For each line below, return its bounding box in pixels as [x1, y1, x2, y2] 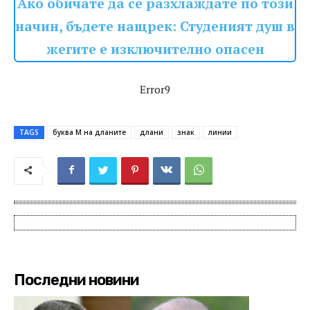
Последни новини [14, 271, 139, 290]
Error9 [140, 82, 170, 97]
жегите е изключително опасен [46, 40, 264, 59]
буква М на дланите [53, 127, 126, 138]
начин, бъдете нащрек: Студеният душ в [15, 17, 295, 36]
